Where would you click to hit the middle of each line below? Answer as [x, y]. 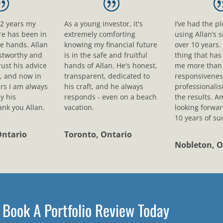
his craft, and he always [104, 86]
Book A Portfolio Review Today [86, 210]
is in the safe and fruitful [106, 55]
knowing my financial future [111, 44]
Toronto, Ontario [98, 134]
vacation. [79, 107]
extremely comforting [100, 34]
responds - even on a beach [111, 97]
